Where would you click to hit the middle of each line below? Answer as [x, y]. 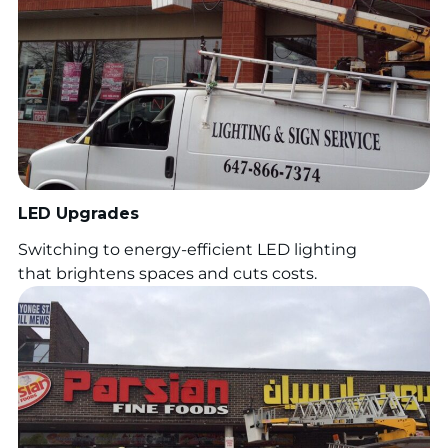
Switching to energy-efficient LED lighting [187, 249]
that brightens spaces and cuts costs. [167, 273]
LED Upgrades [78, 213]
